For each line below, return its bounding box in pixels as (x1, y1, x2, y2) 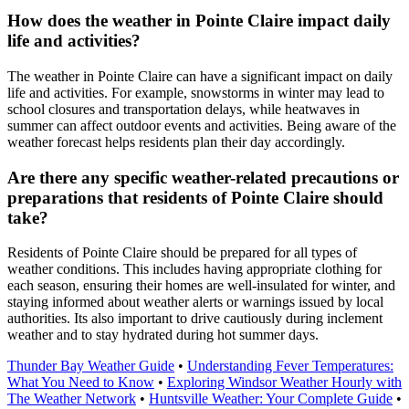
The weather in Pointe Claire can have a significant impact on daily (7, 68, 393, 84)
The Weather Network (7, 391, 136, 407)
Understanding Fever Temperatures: (187, 358, 393, 374)
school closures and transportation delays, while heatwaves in (7, 100, 360, 117)
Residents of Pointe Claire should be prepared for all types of (7, 245, 357, 261)
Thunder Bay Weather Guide (7, 358, 174, 374)
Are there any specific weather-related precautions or (7, 167, 399, 187)
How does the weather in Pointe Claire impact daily (7, 11, 391, 31)
